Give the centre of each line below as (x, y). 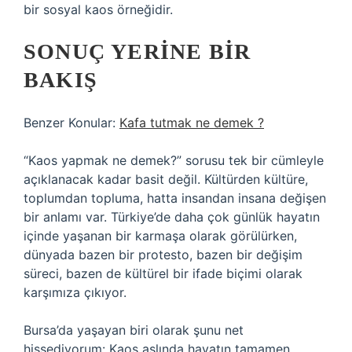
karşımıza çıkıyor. (75, 292)
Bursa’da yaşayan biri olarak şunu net (134, 330)
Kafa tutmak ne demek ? (192, 123)
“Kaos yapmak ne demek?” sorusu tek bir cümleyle (174, 160)
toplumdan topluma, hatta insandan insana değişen (175, 198)
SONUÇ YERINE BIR (137, 51)
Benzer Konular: (71, 123)
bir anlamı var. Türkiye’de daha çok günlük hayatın (172, 217)
